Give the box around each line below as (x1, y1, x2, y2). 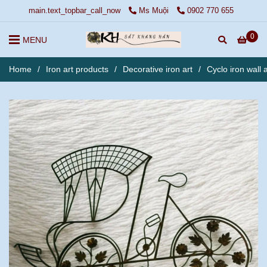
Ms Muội (138, 6, 171, 15)
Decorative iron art (123, 64, 193, 74)
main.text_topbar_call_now (28, 6, 120, 15)
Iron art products (46, 64, 108, 74)
